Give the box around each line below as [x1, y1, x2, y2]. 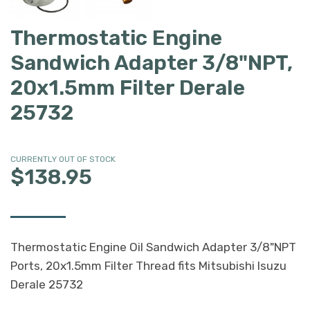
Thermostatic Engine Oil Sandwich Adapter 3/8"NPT [10, 239, 296, 254]
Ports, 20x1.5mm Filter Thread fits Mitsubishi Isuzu [10, 258, 286, 273]
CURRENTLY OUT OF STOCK [10, 154, 116, 164]
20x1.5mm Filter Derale [10, 75, 245, 100]
